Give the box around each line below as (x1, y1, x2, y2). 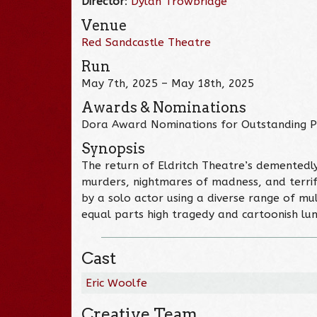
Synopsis (81, 139, 146, 157)
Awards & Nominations (81, 98, 247, 116)
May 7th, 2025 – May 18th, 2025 (81, 76, 255, 90)
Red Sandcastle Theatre (81, 35, 212, 49)
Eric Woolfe (86, 276, 148, 289)
